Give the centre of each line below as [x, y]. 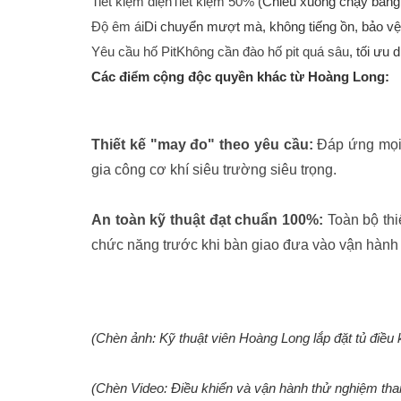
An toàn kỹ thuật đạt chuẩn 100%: [207, 220]
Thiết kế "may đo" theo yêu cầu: [202, 145]
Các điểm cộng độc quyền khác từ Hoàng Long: [240, 77]
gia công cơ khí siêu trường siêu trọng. [214, 170]
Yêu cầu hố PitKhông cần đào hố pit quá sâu [220, 52]
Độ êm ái [118, 27]
